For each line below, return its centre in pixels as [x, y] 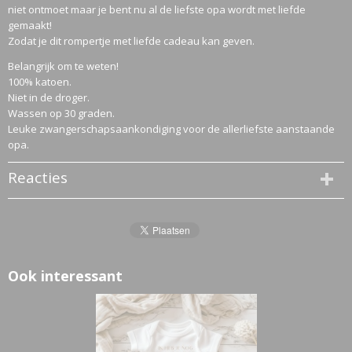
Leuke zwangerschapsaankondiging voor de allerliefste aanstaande [171, 129]
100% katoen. [40, 82]
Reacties [38, 178]
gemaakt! [30, 25]
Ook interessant [65, 276]
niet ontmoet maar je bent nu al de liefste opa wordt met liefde [157, 9]
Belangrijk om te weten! [63, 66]
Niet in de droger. [49, 97]
